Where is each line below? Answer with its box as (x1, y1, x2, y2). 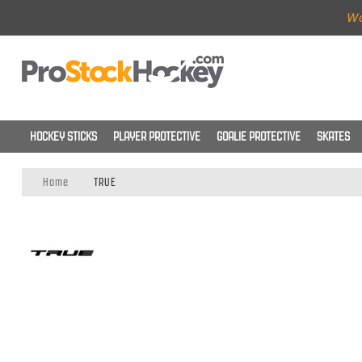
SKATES (316, 130, 350, 143)
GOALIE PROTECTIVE (216, 130, 301, 143)
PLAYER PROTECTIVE (112, 130, 200, 143)
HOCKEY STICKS (29, 130, 97, 143)
